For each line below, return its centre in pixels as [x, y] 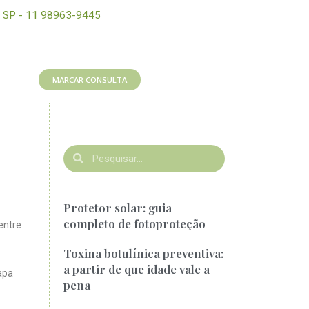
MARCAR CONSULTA [90, 80]
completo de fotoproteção [135, 223]
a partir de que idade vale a [137, 269]
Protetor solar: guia [118, 207]
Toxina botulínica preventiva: [144, 253]
